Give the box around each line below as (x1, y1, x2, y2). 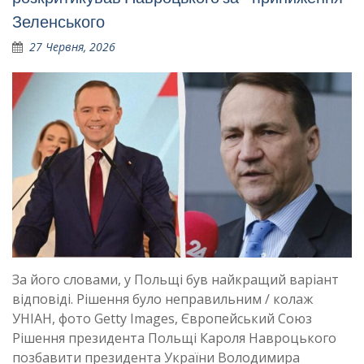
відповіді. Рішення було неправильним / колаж (12, 290, 313, 309)
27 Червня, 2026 (29, 39, 115, 55)
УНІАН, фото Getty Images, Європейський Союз (12, 310, 312, 328)
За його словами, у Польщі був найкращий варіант (12, 271, 339, 289)
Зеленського (12, 11, 105, 32)
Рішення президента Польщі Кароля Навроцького (12, 329, 336, 348)
